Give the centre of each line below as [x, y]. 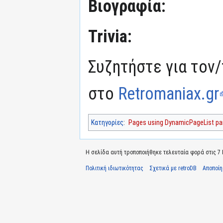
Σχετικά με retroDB [173, 168]
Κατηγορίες [107, 122]
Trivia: [110, 36]
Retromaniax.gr [168, 94]
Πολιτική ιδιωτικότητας [114, 168]
